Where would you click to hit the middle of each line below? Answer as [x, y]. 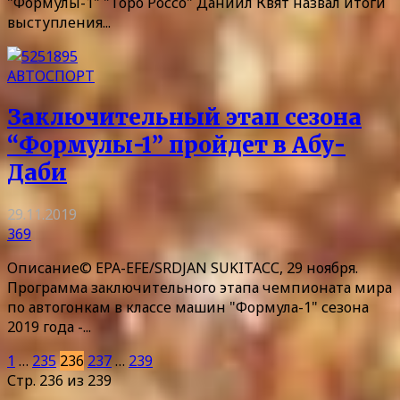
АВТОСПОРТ [51, 76]
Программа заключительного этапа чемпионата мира [200, 288]
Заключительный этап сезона [184, 118]
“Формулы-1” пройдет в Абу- [176, 146]
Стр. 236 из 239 [59, 381]
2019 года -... [49, 327]
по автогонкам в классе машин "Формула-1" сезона [188, 308]
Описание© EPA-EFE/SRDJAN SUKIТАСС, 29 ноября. [183, 268]
